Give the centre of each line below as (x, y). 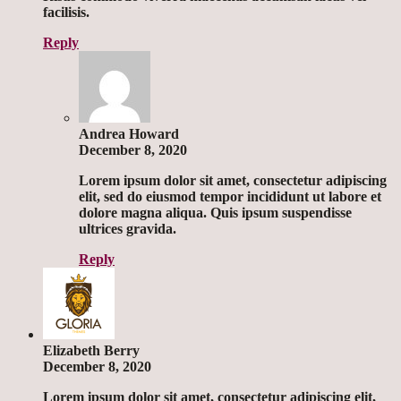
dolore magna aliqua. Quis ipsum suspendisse (215, 213)
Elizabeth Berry (91, 351)
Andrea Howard (129, 134)
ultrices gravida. (128, 229)
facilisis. (66, 13)
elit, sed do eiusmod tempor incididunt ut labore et (230, 197)
